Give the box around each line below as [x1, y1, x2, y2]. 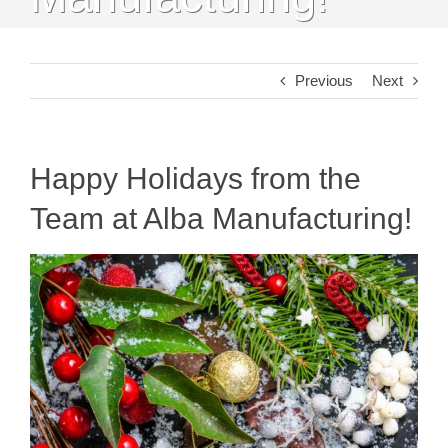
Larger [29, 282, 71, 299]
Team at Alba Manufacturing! [30, 202, 412, 235]
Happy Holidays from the [30, 162, 361, 195]
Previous [295, 72, 353, 89]
